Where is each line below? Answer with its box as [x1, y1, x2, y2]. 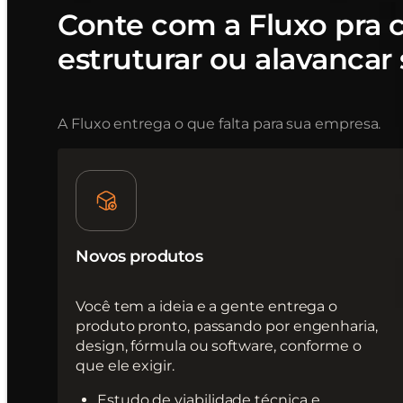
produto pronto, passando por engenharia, [76, 318, 378, 336]
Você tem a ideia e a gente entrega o [76, 298, 338, 316]
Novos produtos [76, 246, 202, 267]
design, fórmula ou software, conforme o [76, 337, 362, 355]
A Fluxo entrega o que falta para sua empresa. [58, 115, 381, 133]
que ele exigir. [76, 357, 175, 375]
